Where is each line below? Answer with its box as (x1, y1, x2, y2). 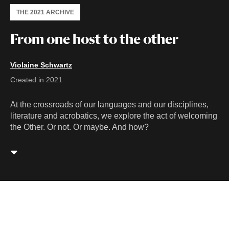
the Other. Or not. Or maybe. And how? (10, 122, 149, 131)
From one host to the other (10, 30, 178, 48)
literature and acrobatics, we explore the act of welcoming (10, 111, 217, 120)
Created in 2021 (10, 75, 62, 84)
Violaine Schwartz (10, 60, 72, 69)
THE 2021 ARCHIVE (16, 8, 74, 16)
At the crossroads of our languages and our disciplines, (10, 100, 209, 109)
